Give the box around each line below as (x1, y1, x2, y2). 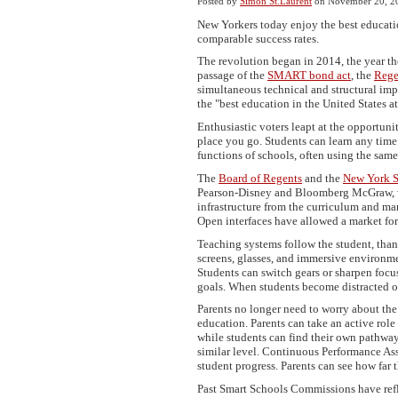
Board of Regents (219, 171, 302, 185)
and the (302, 171, 343, 185)
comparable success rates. (197, 31, 319, 45)
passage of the (197, 68, 267, 83)
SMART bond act (267, 68, 351, 83)
